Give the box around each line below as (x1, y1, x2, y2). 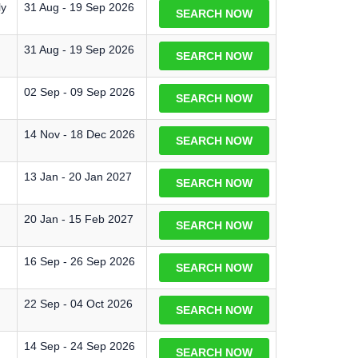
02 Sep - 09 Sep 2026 (24, 86, 135, 98)
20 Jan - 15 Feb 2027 (24, 213, 133, 225)
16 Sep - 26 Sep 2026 (24, 255, 135, 268)
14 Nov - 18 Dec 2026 (24, 128, 135, 141)
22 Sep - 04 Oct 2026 (24, 297, 133, 310)
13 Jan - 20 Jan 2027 (24, 170, 132, 183)
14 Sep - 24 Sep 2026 (24, 340, 135, 352)
